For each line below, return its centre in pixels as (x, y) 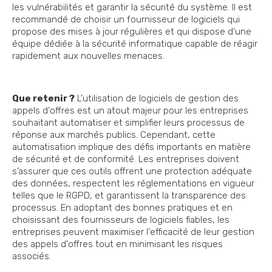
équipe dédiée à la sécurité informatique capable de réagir (135, 44)
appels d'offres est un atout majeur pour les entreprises (130, 111)
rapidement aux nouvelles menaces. (88, 56)
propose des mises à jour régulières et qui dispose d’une (132, 32)
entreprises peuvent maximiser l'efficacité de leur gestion (133, 232)
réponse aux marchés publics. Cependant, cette (114, 135)
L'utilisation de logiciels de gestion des (157, 99)
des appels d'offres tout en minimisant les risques (117, 244)
